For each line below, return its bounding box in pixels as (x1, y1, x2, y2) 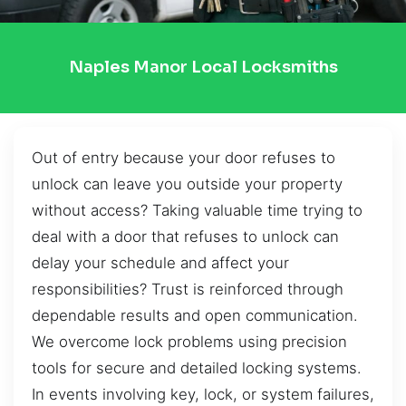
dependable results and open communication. (32, 305, 358, 324)
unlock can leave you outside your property (32, 174, 343, 193)
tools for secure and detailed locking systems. (32, 358, 362, 377)
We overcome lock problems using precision (32, 332, 347, 351)
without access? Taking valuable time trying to (32, 200, 362, 219)
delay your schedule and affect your (32, 253, 289, 272)
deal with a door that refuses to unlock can (32, 227, 339, 246)
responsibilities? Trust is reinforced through (32, 279, 343, 298)
